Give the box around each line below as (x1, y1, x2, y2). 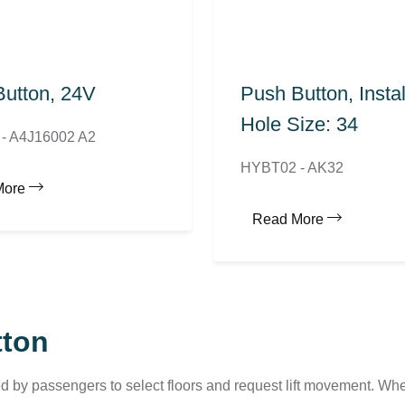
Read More (251, 212, 324, 228)
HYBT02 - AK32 (240, 160, 344, 176)
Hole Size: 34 (240, 113, 358, 137)
